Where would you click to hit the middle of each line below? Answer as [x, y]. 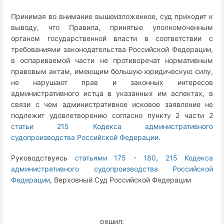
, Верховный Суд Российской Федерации [120, 180]
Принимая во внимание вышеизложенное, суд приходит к [112, 16]
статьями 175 [100, 158]
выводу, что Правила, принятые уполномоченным [112, 27]
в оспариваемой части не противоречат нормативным [112, 60]
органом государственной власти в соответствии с [112, 38]
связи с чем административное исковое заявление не [112, 104]
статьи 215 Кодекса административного [112, 126]
